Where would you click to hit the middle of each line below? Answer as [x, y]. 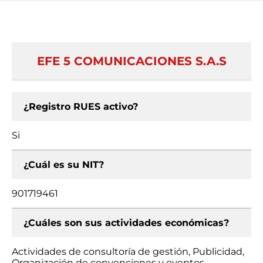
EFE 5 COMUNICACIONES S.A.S [131, 61]
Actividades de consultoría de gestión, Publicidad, [128, 252]
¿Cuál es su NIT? [64, 165]
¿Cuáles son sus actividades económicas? [126, 223]
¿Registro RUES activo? [81, 107]
